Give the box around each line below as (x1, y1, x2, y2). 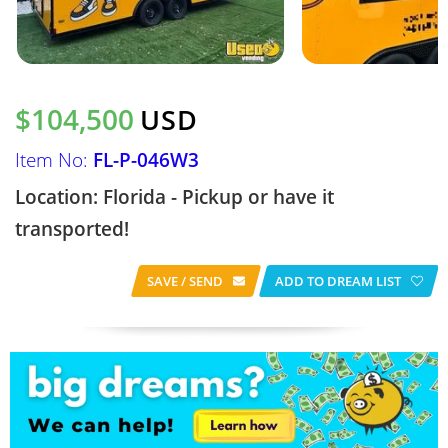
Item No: (15, 147, 93, 173)
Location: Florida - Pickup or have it (15, 184, 334, 210)
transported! (15, 216, 129, 242)
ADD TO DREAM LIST (275, 272, 401, 290)
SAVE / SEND (147, 272, 223, 290)
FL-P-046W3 (93, 147, 199, 173)
